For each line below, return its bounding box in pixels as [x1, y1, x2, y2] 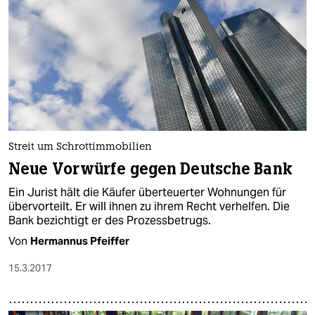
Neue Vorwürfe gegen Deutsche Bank [8, 159, 292, 180]
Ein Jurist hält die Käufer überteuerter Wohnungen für [8, 185, 286, 200]
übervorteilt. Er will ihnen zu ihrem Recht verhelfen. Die [8, 199, 290, 214]
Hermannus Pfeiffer [30, 234, 129, 248]
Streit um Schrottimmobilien [8, 142, 152, 153]
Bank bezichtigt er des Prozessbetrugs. [8, 213, 211, 229]
